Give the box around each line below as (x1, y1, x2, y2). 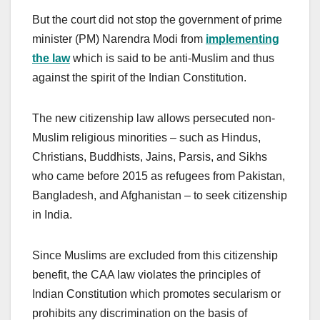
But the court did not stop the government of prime (32, 14, 282, 26)
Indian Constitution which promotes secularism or (32, 288, 281, 301)
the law (32, 52, 70, 65)
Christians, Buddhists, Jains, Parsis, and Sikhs (32, 151, 267, 164)
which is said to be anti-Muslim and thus (70, 52, 274, 65)
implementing (206, 33, 279, 46)
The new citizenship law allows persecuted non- (32, 112, 275, 125)
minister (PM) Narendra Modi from (32, 33, 206, 46)
